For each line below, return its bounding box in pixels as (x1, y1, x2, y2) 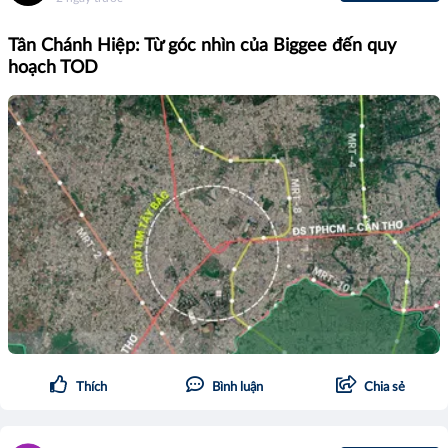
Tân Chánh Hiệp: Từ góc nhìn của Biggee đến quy (8, 36, 396, 55)
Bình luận (211, 380, 263, 394)
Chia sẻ (363, 380, 405, 394)
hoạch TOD (8, 58, 98, 77)
